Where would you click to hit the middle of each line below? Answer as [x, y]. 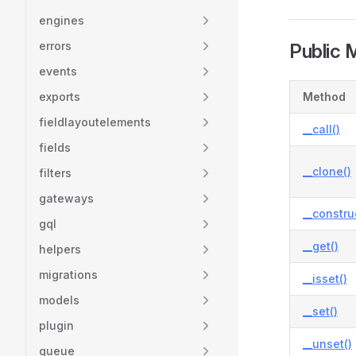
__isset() [325, 279]
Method [324, 97]
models [59, 300]
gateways [66, 198]
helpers [60, 249]
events [58, 71]
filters [55, 173]
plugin [56, 325]
